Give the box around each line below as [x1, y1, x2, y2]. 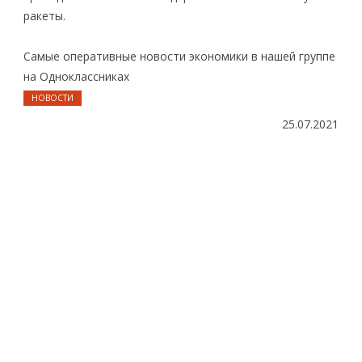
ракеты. [23, 8, 65, 24]
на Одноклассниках [23, 68, 129, 84]
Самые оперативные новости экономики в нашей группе [23, 48, 335, 64]
